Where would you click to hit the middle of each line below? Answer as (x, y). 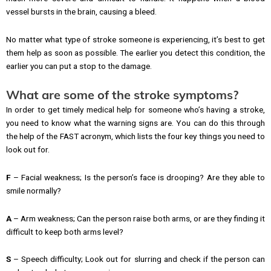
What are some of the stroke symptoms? (122, 94)
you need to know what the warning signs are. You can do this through (135, 122)
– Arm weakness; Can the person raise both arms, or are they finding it (138, 218)
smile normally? (34, 190)
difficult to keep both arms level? (65, 231)
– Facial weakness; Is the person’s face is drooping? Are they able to (138, 177)
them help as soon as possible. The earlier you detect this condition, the (135, 52)
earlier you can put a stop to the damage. (79, 66)
